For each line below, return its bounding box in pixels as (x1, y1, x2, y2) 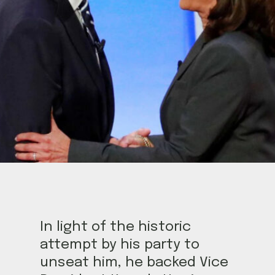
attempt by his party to (40, 238, 200, 252)
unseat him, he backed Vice (40, 255, 229, 270)
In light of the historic (40, 220, 192, 234)
